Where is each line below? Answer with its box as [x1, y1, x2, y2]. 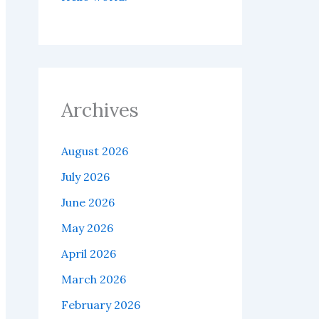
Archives [61, 98, 139, 122]
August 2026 [61, 144, 128, 159]
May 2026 [61, 221, 113, 236]
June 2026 [61, 195, 115, 210]
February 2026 [61, 298, 140, 313]
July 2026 [61, 169, 110, 184]
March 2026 [61, 272, 126, 287]
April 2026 [61, 246, 116, 261]
